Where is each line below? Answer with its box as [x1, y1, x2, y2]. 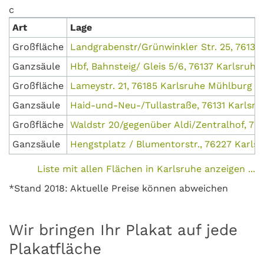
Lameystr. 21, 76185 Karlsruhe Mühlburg [70, 80, 252, 91]
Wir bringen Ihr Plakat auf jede [9, 221, 237, 239]
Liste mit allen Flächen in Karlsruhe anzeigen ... [37, 163, 255, 175]
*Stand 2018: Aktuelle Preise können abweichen [9, 183, 228, 194]
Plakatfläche [9, 240, 101, 258]
